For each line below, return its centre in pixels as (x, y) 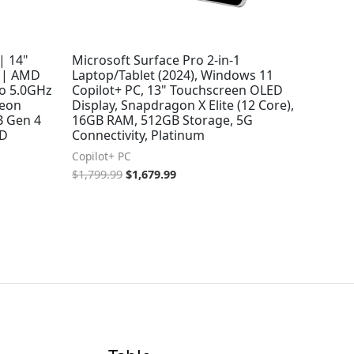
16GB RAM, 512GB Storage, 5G (162, 120)
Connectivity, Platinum (138, 135)
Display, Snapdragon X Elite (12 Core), (183, 105)
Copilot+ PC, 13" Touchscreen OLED (177, 90)
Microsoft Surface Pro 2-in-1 (156, 60)
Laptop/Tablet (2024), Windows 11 (173, 75)
